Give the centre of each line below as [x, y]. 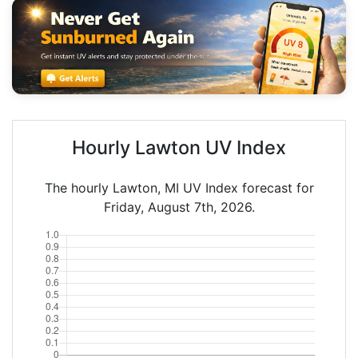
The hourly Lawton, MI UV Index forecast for [179, 187]
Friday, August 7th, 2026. [179, 207]
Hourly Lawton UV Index [179, 147]
